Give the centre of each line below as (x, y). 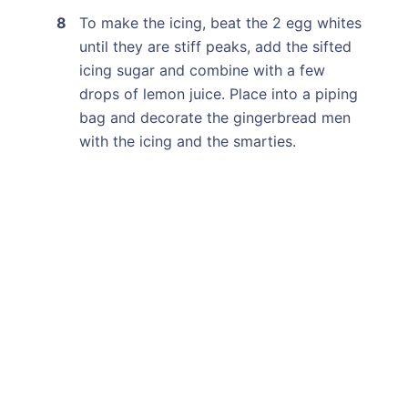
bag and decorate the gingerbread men (214, 118)
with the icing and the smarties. (187, 142)
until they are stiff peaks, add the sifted (215, 47)
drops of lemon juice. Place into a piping (218, 94)
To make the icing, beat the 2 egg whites (220, 23)
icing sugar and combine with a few (202, 71)
